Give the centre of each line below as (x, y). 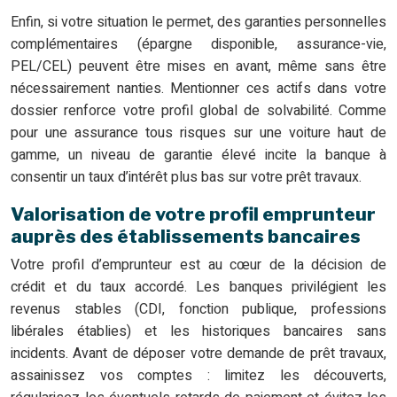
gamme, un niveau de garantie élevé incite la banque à (198, 156)
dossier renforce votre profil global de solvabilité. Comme (198, 111)
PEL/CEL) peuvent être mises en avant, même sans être (198, 67)
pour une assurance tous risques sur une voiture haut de (198, 133)
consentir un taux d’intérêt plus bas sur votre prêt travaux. (186, 178)
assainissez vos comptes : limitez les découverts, (198, 376)
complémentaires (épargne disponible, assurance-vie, (198, 45)
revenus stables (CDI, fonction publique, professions (198, 310)
